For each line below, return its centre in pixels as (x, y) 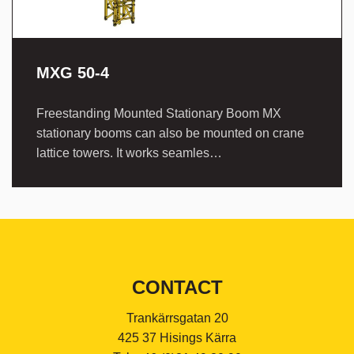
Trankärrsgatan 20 (177, 318)
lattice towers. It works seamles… (129, 153)
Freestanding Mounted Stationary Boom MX (159, 113)
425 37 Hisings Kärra (177, 338)
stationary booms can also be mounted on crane (170, 133)
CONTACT (177, 287)
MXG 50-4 (73, 73)
